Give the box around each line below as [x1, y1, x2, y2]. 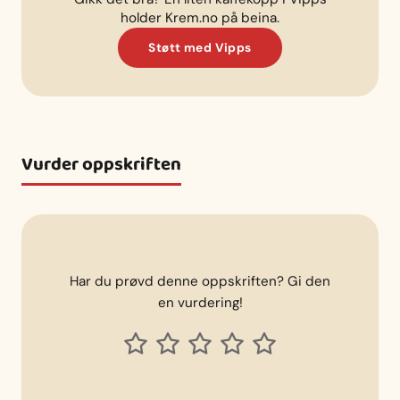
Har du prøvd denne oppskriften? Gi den [70, 272, 330, 291]
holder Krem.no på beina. [121, 8, 279, 27]
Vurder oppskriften [21, 149, 181, 179]
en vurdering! [157, 294, 243, 312]
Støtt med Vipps [148, 39, 252, 55]
